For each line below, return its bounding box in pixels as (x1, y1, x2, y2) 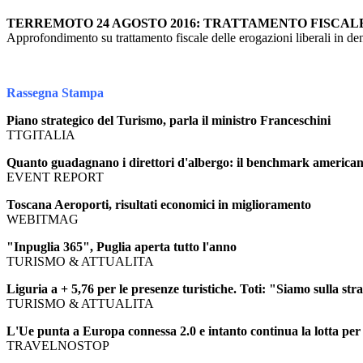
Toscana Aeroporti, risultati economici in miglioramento (6, 198, 311, 211)
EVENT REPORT (6, 170, 104, 184)
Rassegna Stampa (6, 86, 104, 100)
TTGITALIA (6, 128, 75, 142)
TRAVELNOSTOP (6, 339, 109, 352)
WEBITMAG (6, 212, 79, 226)
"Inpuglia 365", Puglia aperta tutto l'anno (6, 240, 237, 254)
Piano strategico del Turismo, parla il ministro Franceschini (6, 113, 331, 127)
